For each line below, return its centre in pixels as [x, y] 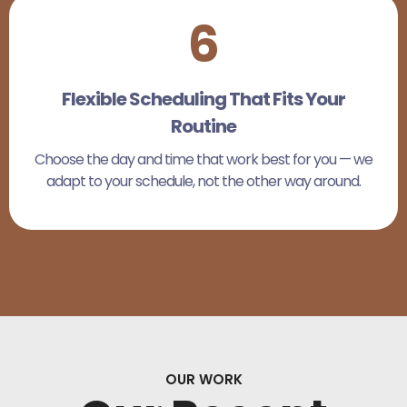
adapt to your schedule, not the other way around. [203, 181]
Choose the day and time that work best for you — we [203, 159]
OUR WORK [203, 379]
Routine [203, 126]
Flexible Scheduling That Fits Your [203, 99]
